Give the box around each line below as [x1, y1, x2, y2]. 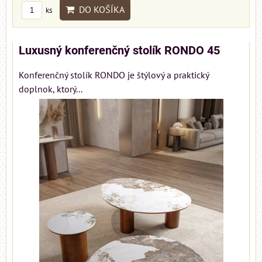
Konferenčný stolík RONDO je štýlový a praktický [19, 69, 209, 81]
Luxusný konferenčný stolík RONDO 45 [19, 44, 220, 58]
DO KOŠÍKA [74, 4, 125, 16]
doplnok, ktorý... [19, 83, 82, 95]
